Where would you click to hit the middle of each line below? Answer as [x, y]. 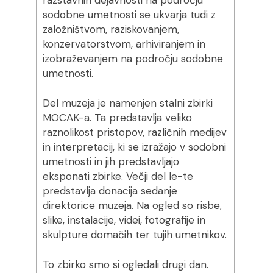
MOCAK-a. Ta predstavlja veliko [117, 118]
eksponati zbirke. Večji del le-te [118, 176]
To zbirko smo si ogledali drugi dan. [125, 264]
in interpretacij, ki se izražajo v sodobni [134, 147]
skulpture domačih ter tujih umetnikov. [134, 235]
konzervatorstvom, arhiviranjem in [124, 44]
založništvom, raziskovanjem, [111, 29]
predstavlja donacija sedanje [110, 191]
